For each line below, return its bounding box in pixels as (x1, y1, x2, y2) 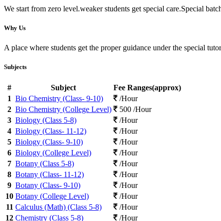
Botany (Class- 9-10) (15, 181, 80, 189)
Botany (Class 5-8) (15, 159, 74, 168)
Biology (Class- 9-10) (15, 137, 83, 146)
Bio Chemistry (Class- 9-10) (15, 94, 103, 103)
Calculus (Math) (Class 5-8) (15, 202, 102, 211)
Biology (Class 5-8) (15, 115, 76, 124)
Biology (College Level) (15, 148, 91, 157)
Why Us (4, 24, 26, 32)
